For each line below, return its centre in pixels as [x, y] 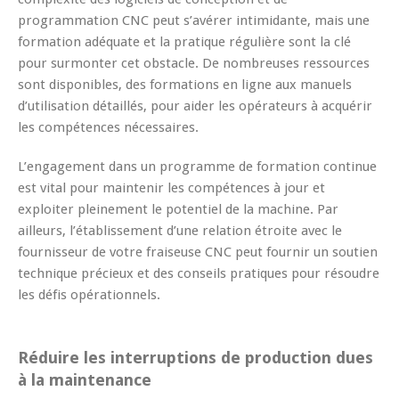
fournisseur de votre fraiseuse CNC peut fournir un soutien [198, 252]
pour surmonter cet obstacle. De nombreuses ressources [194, 63]
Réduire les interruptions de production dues [195, 357]
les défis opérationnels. [89, 294]
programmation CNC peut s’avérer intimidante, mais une [194, 20]
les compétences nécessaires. [108, 127]
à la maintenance [85, 379]
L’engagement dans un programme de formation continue [197, 166]
